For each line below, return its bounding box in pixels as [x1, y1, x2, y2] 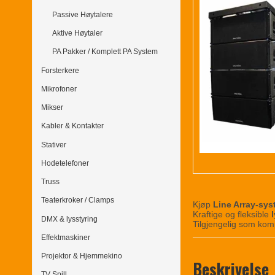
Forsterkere [41, 66, 79, 75]
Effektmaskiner [41, 233, 90, 242]
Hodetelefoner [41, 158, 89, 168]
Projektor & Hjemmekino [41, 252, 122, 261]
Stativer [41, 140, 66, 149]
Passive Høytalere [52, 10, 113, 19]
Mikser [41, 103, 63, 112]
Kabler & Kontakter [41, 122, 104, 131]
